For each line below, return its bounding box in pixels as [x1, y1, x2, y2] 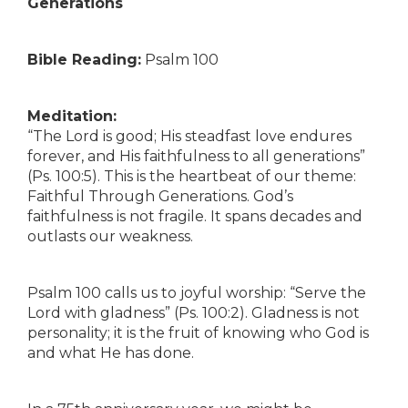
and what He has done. [27, 344, 194, 362]
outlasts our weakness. [27, 228, 193, 245]
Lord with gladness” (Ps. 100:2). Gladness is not [27, 304, 360, 321]
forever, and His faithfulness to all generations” [27, 148, 365, 165]
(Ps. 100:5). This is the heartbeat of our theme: [27, 168, 356, 185]
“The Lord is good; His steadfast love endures [27, 127, 352, 145]
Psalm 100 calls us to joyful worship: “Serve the [27, 284, 366, 301]
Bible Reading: [27, 51, 141, 68]
